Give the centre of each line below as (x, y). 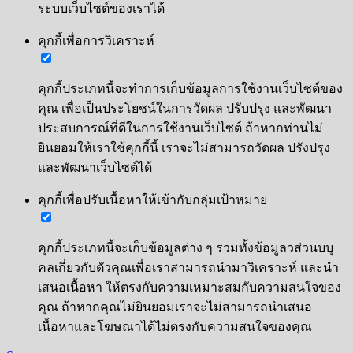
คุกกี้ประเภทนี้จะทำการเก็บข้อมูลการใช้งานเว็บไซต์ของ (190, 88)
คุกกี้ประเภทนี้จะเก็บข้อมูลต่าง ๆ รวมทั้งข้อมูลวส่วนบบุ (186, 247)
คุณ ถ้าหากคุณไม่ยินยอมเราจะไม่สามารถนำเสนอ (175, 307)
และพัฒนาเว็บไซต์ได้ (95, 167)
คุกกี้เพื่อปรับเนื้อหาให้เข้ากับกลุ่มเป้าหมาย (152, 199)
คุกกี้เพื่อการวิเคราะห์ (96, 40)
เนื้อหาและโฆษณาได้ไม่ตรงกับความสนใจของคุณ (175, 326)
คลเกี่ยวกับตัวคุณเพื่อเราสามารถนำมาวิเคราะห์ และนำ (188, 267)
